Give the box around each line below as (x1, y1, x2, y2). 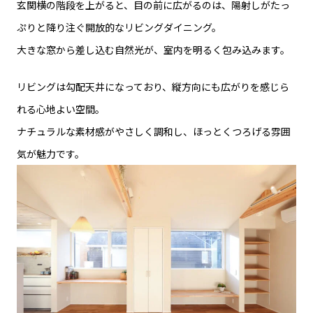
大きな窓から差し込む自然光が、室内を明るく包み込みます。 (17, 42, 290, 57)
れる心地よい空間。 (17, 101, 105, 116)
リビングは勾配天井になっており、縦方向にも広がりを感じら (17, 79, 289, 94)
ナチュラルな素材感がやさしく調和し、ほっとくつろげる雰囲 (17, 124, 291, 138)
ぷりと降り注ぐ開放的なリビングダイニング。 (17, 20, 221, 34)
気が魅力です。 (17, 146, 85, 161)
